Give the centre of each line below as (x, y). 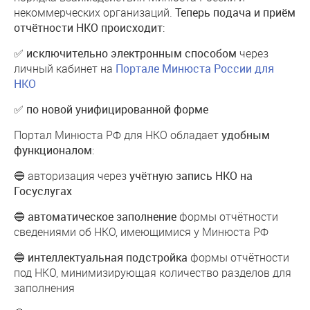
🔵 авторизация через (72, 175)
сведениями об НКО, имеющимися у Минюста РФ (141, 231)
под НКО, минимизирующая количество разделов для (153, 272)
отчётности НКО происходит (88, 28)
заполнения (44, 288)
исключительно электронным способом (131, 53)
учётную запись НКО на (191, 176)
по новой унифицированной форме (117, 109)
